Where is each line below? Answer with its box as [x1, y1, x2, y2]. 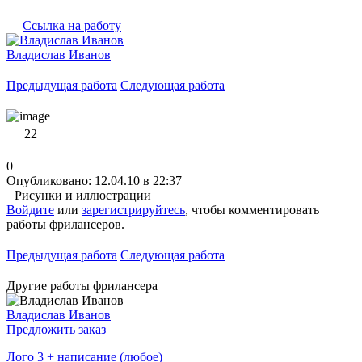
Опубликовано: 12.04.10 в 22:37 [6, 173, 182, 187]
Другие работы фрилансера [6, 278, 158, 293]
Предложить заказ [6, 322, 106, 336]
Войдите [6, 202, 54, 217]
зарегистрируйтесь [82, 202, 185, 217]
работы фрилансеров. [6, 217, 124, 231]
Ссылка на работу [23, 18, 121, 32]
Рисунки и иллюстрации [15, 187, 151, 202]
